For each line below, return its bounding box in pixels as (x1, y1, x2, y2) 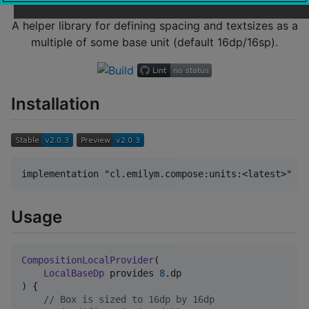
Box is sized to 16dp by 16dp (54, 294, 215, 306)
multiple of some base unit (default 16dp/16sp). (31, 35, 278, 50)
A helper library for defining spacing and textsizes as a (11, 19, 298, 33)
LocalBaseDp (43, 268, 104, 279)
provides (104, 268, 159, 279)
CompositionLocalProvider (21, 255, 154, 266)
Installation (11, 94, 100, 114)
